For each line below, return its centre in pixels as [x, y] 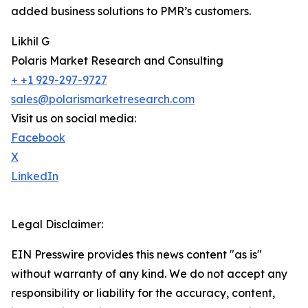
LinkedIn [35, 176]
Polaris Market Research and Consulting [117, 61]
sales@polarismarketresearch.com [103, 99]
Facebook [38, 138]
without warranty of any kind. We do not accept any [149, 274]
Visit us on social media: [74, 119]
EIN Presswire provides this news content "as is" [136, 255]
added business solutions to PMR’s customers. [131, 11]
